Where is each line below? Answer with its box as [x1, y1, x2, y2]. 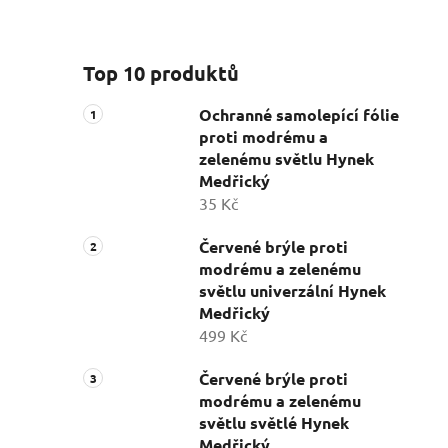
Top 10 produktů [83, 60, 239, 87]
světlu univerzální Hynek [199, 280, 386, 302]
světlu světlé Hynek [199, 412, 349, 434]
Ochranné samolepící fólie [199, 104, 399, 126]
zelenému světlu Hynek [199, 148, 374, 170]
